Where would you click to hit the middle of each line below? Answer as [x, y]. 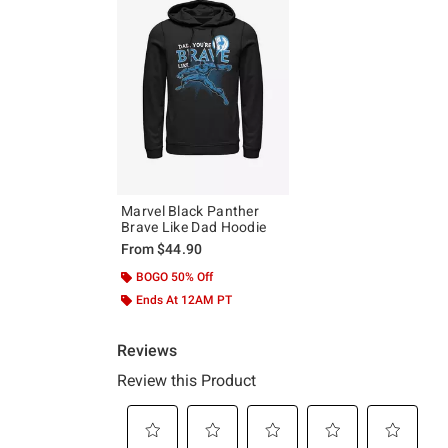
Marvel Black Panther [190, 211]
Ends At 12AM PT [184, 300]
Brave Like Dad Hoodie [194, 227]
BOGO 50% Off [174, 277]
